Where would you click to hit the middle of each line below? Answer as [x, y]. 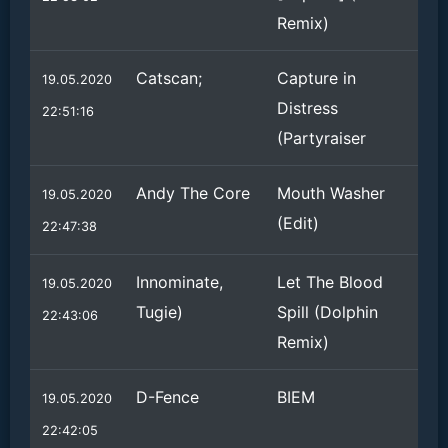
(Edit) [298, 223]
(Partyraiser [321, 138]
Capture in [316, 78]
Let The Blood [330, 282]
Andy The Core [193, 193]
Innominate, [179, 282]
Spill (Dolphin [327, 312]
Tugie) [159, 312]
